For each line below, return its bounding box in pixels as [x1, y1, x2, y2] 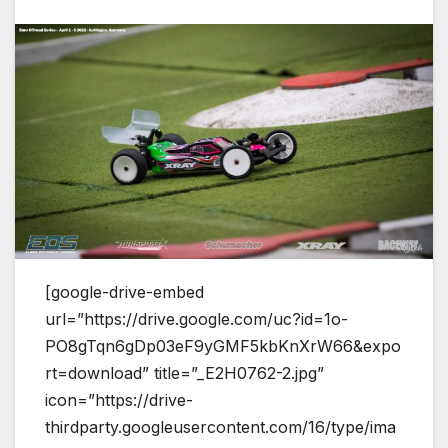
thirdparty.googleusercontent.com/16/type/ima [45, 417, 396, 438]
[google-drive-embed [45, 282, 204, 303]
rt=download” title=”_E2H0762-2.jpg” [45, 363, 324, 384]
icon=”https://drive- [45, 390, 193, 411]
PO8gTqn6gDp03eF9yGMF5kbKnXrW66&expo [45, 336, 401, 357]
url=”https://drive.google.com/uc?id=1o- [45, 309, 348, 330]
